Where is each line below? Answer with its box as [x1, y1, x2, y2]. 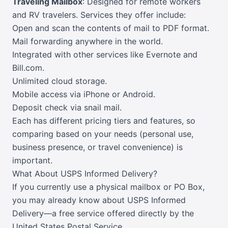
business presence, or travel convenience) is [12, 142, 183, 153]
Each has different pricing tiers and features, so [12, 116, 195, 126]
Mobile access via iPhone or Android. [12, 89, 155, 100]
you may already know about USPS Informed [12, 195, 186, 206]
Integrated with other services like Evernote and [12, 49, 197, 60]
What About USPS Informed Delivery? [12, 168, 157, 179]
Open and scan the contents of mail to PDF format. [12, 23, 209, 34]
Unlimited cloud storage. [12, 76, 107, 87]
